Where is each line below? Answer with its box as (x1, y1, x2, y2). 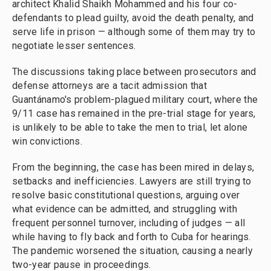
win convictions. (12, 135, 83, 148)
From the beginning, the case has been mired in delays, (12, 162, 255, 174)
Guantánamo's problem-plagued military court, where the (12, 94, 258, 106)
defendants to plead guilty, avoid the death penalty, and (12, 12, 254, 24)
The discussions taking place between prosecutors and (12, 66, 256, 78)
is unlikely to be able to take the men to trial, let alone (12, 122, 248, 134)
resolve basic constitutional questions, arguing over (12, 189, 240, 201)
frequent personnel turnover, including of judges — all (12, 217, 246, 229)
